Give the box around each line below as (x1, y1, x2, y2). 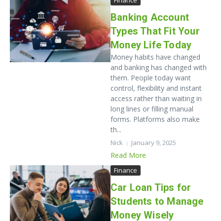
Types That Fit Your (110, 25, 200, 37)
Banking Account (110, 11, 189, 23)
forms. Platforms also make (110, 114, 200, 124)
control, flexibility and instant (110, 83, 202, 93)
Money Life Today (110, 39, 192, 51)
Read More (110, 150, 146, 160)
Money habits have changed (110, 52, 200, 62)
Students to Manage (110, 195, 204, 207)
